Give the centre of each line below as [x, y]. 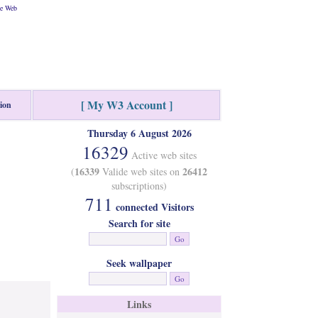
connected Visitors [153, 207]
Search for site [139, 223]
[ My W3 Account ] [126, 105]
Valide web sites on [141, 171]
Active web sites [162, 155]
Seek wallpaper [139, 263]
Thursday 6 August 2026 [139, 133]
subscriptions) [139, 186]
